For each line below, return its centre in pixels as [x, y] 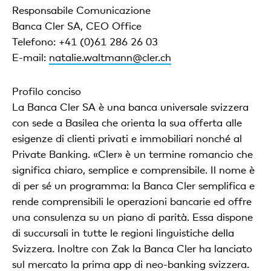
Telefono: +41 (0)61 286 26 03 [85, 41]
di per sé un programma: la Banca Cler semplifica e [133, 185]
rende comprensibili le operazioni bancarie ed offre [132, 201]
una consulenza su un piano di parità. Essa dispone [132, 217]
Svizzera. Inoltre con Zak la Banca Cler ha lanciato [132, 248]
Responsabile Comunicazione [81, 10]
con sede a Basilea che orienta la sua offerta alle [127, 122]
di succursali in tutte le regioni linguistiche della [123, 233]
